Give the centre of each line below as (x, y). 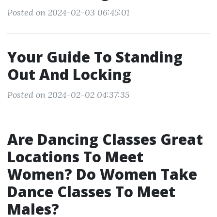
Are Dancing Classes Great (105, 139)
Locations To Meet (75, 157)
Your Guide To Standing (95, 57)
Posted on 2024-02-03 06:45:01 (68, 12)
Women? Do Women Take (102, 174)
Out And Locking (69, 74)
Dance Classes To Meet (91, 192)
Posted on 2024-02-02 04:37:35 (68, 95)
